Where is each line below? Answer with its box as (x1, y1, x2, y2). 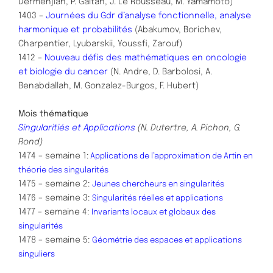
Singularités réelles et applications (92, 194, 223, 202)
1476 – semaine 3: (18, 193, 92, 202)
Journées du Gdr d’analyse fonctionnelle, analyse (46, 11, 251, 20)
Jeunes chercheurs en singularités (92, 180, 224, 188)
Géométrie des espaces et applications (92, 236, 242, 244)
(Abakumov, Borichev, (135, 25, 222, 34)
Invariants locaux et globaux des (91, 208, 216, 216)
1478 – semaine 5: (18, 235, 92, 244)
